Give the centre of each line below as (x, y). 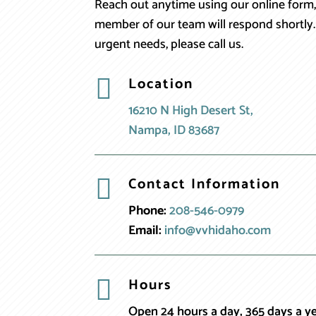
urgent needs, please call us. (169, 44)
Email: (145, 231)
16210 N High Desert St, (190, 110)
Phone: (148, 211)
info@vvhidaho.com (217, 231)
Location (160, 84)
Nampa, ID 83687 (174, 130)
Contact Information (204, 185)
